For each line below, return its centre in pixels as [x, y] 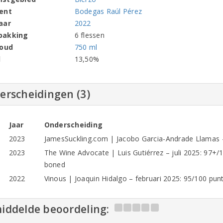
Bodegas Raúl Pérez [108, 11]
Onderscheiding [73, 124]
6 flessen [89, 35]
